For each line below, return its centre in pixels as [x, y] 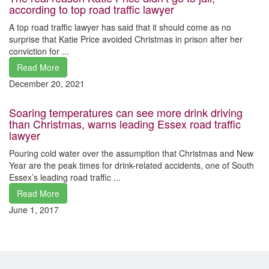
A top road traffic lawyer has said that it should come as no [120, 27]
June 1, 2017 [34, 209]
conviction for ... [39, 51]
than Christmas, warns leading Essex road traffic [125, 123]
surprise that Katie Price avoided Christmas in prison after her [126, 39]
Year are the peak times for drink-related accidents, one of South [131, 165]
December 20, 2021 [47, 83]
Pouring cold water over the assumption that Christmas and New [131, 153]
